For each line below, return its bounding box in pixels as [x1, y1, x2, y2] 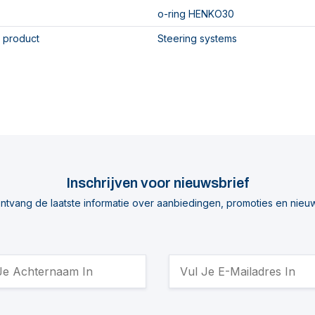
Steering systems [157, 32, 237, 44]
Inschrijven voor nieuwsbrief [66, 175, 249, 191]
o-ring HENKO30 [157, 8, 234, 20]
